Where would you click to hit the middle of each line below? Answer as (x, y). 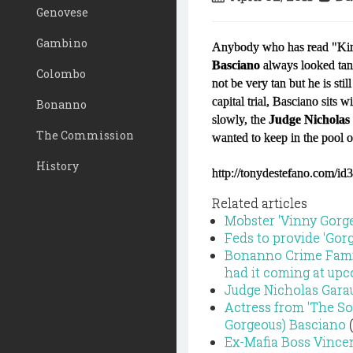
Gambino (62, 43)
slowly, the (240, 119)
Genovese (62, 12)
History (58, 166)
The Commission (85, 135)
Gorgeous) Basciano (285, 324)
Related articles (260, 203)
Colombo (61, 74)
